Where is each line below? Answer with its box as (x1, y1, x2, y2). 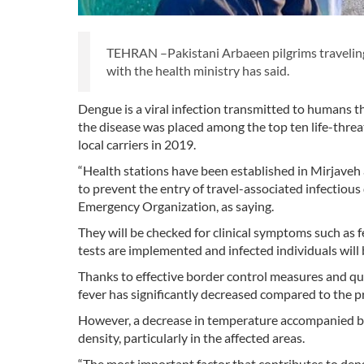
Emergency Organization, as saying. (78, 198, 274, 214)
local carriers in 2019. (78, 136, 196, 153)
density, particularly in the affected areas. (78, 330, 305, 346)
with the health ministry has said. (106, 63, 289, 79)
